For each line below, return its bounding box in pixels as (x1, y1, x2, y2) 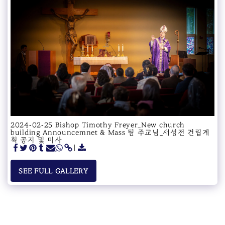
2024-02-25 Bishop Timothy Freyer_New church (11, 120, 185, 130)
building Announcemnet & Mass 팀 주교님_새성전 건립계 (11, 127, 210, 137)
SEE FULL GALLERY (19, 166, 88, 176)
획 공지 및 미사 (11, 135, 62, 145)
